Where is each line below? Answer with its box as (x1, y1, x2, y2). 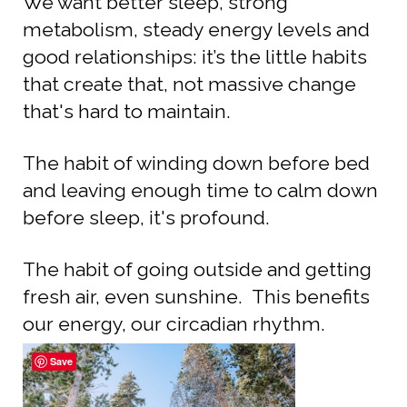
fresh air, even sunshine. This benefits (23, 284, 370, 308)
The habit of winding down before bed (23, 151, 370, 174)
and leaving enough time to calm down (23, 178, 378, 202)
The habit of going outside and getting (23, 257, 372, 281)
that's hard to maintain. (23, 99, 231, 123)
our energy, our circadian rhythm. (23, 312, 330, 335)
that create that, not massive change (23, 72, 356, 95)
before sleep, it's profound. (23, 205, 270, 229)
